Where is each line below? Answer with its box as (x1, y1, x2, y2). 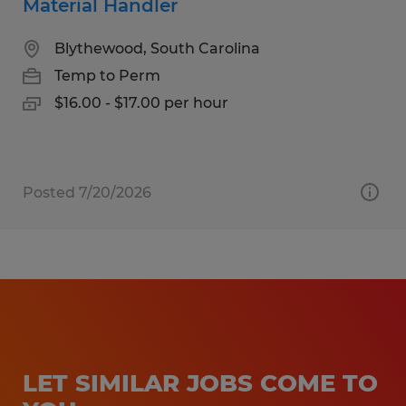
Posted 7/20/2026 (23, 183, 151, 201)
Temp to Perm (54, 66, 160, 84)
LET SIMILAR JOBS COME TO (23, 368, 378, 398)
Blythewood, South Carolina (54, 39, 260, 57)
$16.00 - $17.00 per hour (54, 93, 228, 111)
